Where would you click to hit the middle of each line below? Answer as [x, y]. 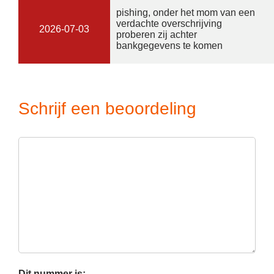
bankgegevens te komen [169, 46]
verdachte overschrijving [169, 24]
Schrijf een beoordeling [107, 109]
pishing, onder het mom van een [186, 13]
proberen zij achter [157, 35]
